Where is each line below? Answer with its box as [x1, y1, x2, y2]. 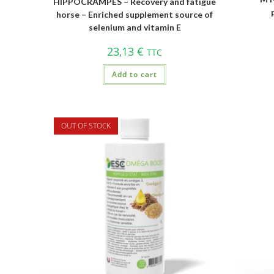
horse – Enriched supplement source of [56, 9, 213, 20]
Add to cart [112, 69, 158, 80]
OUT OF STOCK [61, 120, 111, 131]
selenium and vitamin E [88, 22, 181, 32]
